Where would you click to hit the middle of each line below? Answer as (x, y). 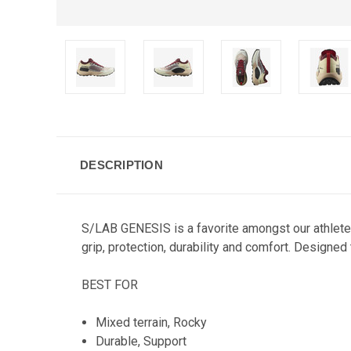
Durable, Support (141, 341)
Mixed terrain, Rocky (152, 322)
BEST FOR (110, 285)
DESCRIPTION (121, 165)
